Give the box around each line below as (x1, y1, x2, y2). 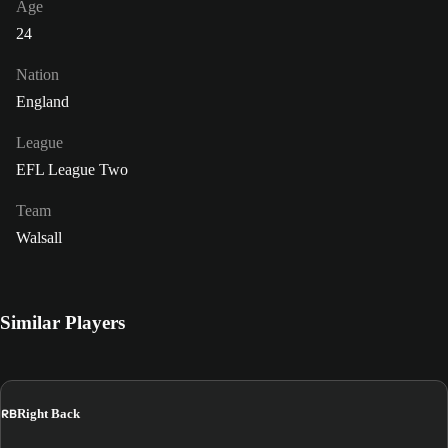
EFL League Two (16, 160, 128, 178)
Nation (16, 65, 59, 83)
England (16, 92, 69, 110)
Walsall (16, 228, 62, 246)
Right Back (17, 406, 80, 422)
